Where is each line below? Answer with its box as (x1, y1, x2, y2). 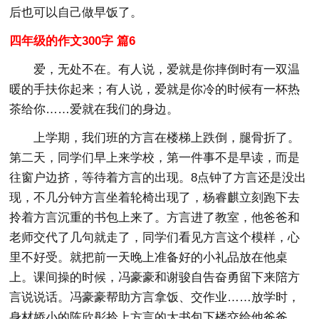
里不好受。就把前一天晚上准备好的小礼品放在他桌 (9, 250, 288, 264)
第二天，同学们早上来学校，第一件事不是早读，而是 (9, 150, 300, 164)
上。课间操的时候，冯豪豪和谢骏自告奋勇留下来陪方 (9, 270, 300, 284)
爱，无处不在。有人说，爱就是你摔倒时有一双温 (33, 62, 300, 76)
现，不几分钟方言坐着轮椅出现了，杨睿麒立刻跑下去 (9, 190, 300, 204)
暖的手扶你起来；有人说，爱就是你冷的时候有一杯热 (9, 82, 300, 96)
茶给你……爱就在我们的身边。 (9, 102, 179, 116)
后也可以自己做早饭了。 (9, 5, 143, 19)
